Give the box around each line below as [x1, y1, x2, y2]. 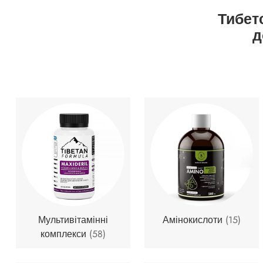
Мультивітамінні [38, 213, 108, 227]
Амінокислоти [162, 213, 225, 227]
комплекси [40, 227, 89, 241]
